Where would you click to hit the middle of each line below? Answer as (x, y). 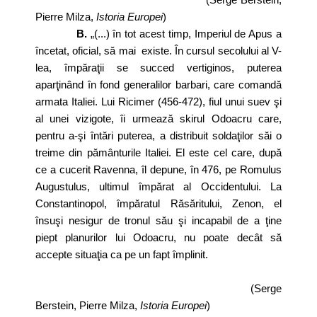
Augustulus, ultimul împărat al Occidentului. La (158, 186)
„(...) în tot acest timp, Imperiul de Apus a (186, 34)
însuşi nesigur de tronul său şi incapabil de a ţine (158, 220)
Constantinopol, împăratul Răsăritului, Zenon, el (158, 203)
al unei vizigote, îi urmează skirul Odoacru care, (158, 119)
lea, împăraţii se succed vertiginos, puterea (158, 68)
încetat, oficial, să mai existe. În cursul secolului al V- (158, 51)
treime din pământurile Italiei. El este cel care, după (158, 152)
